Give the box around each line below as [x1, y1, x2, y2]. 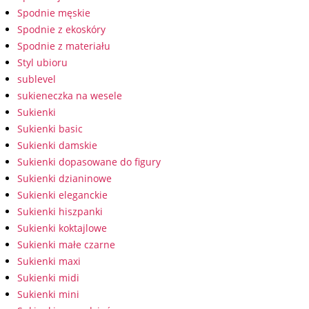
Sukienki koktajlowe [17, 221, 107, 235]
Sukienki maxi [17, 255, 81, 268]
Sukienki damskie [17, 139, 97, 152]
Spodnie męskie [17, 6, 90, 19]
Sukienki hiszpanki [17, 205, 103, 218]
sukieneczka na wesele [17, 89, 122, 102]
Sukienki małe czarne [17, 238, 115, 251]
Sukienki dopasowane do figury [17, 155, 161, 168]
